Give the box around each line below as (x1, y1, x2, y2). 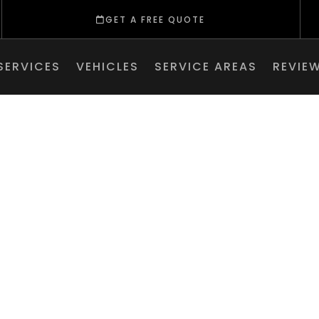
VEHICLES (76, 58, 139, 75)
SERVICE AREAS (155, 58, 257, 75)
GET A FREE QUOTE (105, 14, 206, 26)
